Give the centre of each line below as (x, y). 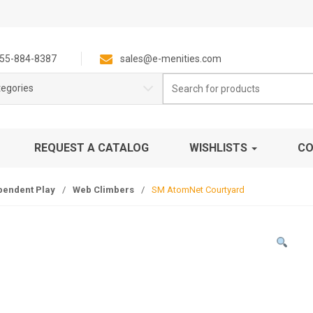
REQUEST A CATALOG (92, 148)
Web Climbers (103, 190)
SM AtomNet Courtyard (198, 190)
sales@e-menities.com (170, 59)
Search (176, 80)
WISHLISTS (220, 148)
